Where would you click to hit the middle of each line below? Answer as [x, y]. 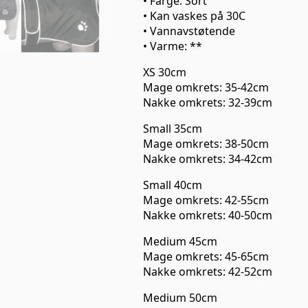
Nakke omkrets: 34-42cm [208, 158]
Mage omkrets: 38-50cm [206, 143]
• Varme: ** [173, 46]
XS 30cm [165, 72]
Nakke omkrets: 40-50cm [208, 215]
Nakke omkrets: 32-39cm [208, 102]
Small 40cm [173, 185]
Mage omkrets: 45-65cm [206, 256]
